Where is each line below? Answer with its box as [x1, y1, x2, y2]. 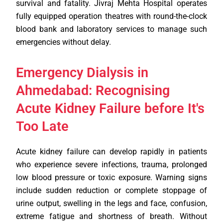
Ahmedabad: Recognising [16, 83, 170, 99]
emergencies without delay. [16, 37, 111, 47]
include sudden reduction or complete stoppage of [16, 186, 207, 196]
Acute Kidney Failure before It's [16, 101, 205, 117]
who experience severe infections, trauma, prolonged [16, 160, 207, 170]
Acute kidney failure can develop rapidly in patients [16, 147, 207, 157]
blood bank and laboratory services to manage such [16, 24, 207, 34]
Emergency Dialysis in [16, 65, 149, 81]
